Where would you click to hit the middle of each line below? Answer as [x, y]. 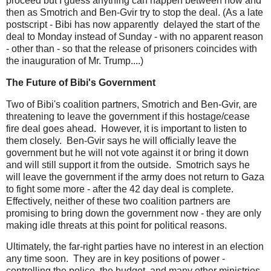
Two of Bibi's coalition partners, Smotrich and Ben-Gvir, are [132, 104]
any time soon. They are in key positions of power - [116, 259]
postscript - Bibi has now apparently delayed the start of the [133, 24]
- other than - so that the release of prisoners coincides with [132, 48]
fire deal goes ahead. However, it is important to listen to [126, 128]
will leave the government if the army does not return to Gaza [135, 177]
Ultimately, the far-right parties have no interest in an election [135, 247]
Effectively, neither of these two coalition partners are [118, 201]
